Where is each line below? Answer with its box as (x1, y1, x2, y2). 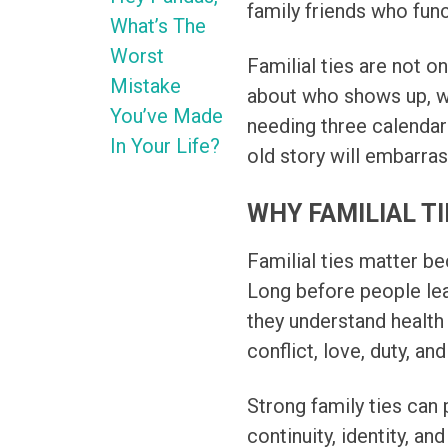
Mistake (110, 74, 181, 99)
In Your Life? (110, 134, 220, 159)
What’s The (110, 14, 206, 39)
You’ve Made (110, 104, 223, 129)
